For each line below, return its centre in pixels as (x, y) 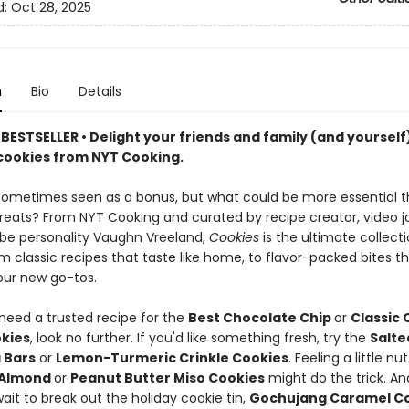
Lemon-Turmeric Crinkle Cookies (172, 358)
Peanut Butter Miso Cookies (167, 378)
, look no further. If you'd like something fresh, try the (199, 338)
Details (100, 91)
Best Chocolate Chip (261, 318)
